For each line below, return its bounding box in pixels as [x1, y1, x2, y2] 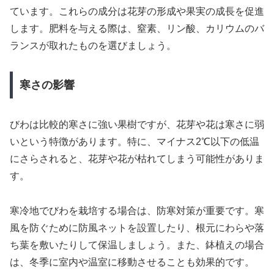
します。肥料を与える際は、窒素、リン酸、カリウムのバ [10, 23, 264, 34]
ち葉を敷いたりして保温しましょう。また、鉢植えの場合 [10, 239, 264, 250]
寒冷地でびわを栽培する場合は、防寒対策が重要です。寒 [10, 205, 264, 216]
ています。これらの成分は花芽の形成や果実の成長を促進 [10, 6, 264, 17]
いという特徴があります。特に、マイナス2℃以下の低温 [10, 136, 259, 147]
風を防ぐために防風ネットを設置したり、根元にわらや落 [10, 222, 264, 233]
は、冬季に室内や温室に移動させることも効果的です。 [10, 256, 254, 267]
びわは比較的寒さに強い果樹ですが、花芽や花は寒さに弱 [10, 119, 264, 130]
